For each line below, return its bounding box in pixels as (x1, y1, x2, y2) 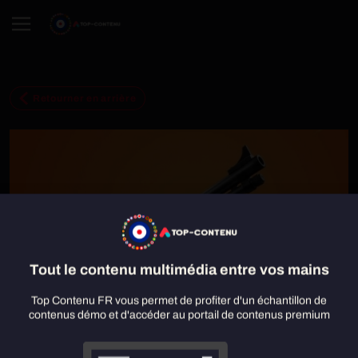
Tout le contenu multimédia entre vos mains (29, 261, 329, 278)
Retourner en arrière (33, 93, 137, 104)
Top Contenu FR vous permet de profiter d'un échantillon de (31, 294, 327, 307)
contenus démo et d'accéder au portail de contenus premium (28, 308, 330, 321)
